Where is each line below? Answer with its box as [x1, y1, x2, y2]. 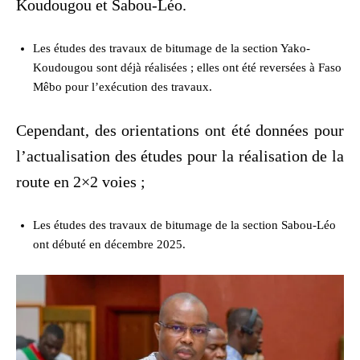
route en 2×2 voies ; [16, 172, 145, 190]
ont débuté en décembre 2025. [33, 237, 186, 251]
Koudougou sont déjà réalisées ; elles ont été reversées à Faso [33, 60, 342, 74]
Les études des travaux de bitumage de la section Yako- [33, 41, 310, 55]
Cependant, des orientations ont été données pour [16, 121, 344, 139]
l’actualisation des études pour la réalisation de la [16, 146, 344, 165]
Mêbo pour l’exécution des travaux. [33, 80, 212, 93]
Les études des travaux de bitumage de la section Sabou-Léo [33, 218, 336, 231]
